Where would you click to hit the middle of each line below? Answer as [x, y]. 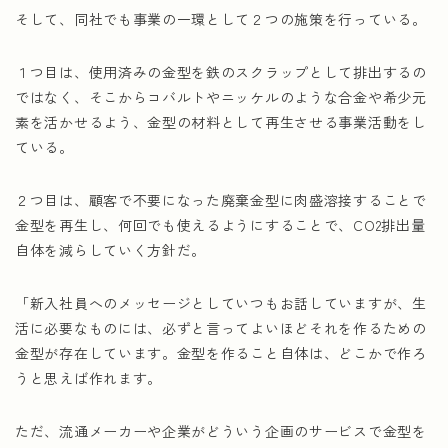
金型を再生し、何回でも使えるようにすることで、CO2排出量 [220, 225]
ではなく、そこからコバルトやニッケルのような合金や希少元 [221, 97]
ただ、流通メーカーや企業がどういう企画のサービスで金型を [221, 431]
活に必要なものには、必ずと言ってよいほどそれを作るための [221, 328]
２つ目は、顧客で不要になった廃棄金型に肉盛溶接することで [221, 200]
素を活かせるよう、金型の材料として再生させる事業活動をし [221, 122]
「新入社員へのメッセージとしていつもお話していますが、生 [221, 303]
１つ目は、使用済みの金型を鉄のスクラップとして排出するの [221, 72]
